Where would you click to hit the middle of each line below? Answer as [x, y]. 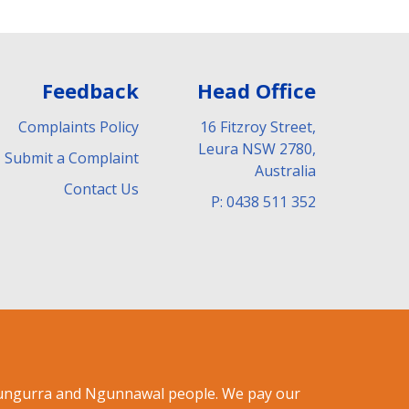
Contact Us [101, 189]
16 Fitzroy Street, [258, 126]
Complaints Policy [79, 126]
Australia [285, 170]
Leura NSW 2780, [257, 148]
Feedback [90, 90]
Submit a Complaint [72, 157]
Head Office [257, 90]
